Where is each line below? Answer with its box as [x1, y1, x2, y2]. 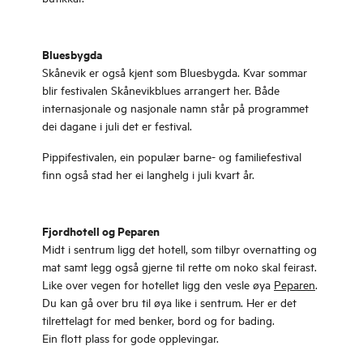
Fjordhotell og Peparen [42, 222, 160, 239]
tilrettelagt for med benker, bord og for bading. [42, 312, 275, 327]
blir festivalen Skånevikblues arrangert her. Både [42, 82, 280, 97]
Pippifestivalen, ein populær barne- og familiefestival [42, 148, 301, 164]
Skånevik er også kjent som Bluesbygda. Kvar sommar [42, 64, 307, 79]
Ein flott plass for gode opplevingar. [42, 330, 219, 345]
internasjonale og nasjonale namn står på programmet [42, 100, 309, 115]
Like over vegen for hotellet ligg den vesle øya [42, 276, 274, 292]
